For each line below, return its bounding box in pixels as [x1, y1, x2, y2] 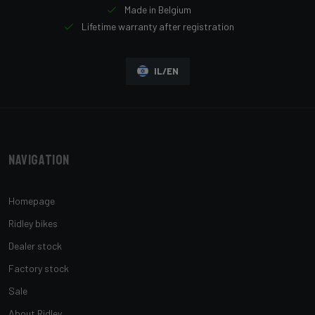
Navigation [8, 150, 70, 169]
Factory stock [8, 262, 69, 274]
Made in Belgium [122, 3, 191, 15]
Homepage [8, 194, 55, 207]
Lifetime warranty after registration [79, 20, 234, 32]
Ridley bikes [8, 217, 58, 229]
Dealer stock [8, 239, 62, 252]
